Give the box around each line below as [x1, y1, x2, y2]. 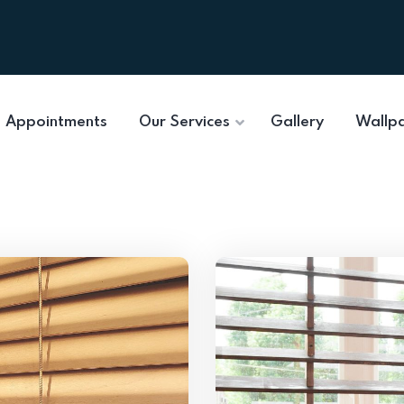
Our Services [139, 115, 230, 130]
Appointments [5, 115, 107, 130]
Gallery [271, 115, 324, 130]
